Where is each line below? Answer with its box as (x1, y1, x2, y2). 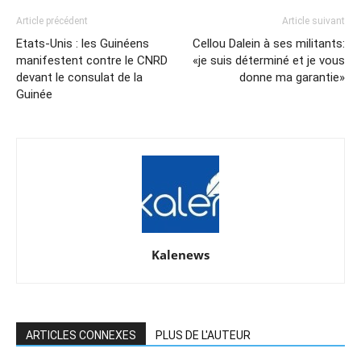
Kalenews (151, 247, 210, 263)
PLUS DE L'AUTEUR (156, 329, 251, 342)
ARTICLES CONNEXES (26, 329, 136, 342)
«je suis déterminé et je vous (193, 53, 345, 68)
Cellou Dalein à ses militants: (193, 36, 345, 52)
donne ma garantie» (239, 70, 345, 85)
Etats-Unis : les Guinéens (16, 36, 149, 52)
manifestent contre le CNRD (16, 53, 168, 68)
